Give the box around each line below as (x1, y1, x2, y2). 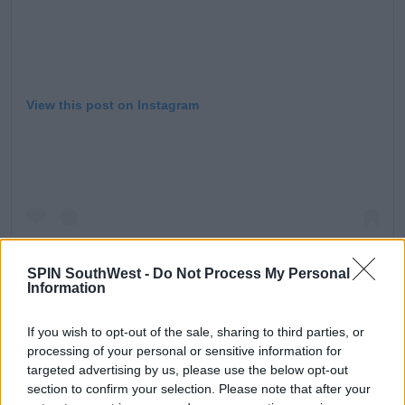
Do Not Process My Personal (153, 266, 350, 281)
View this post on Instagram (26, 98, 199, 113)
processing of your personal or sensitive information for (27, 344, 342, 358)
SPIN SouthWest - (27, 266, 153, 281)
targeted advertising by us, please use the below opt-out (27, 363, 348, 377)
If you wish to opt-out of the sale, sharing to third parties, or (27, 325, 364, 339)
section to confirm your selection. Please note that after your (27, 381, 371, 396)
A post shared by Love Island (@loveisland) (79, 352, 326, 367)
